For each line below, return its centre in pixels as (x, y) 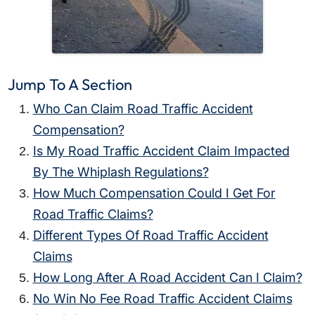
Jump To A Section (70, 85)
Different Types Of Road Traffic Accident (150, 236)
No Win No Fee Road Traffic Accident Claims (162, 299)
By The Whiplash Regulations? (121, 172)
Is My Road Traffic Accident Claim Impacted (161, 151)
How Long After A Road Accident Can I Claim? (167, 278)
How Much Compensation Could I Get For (154, 193)
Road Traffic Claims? (93, 214)
